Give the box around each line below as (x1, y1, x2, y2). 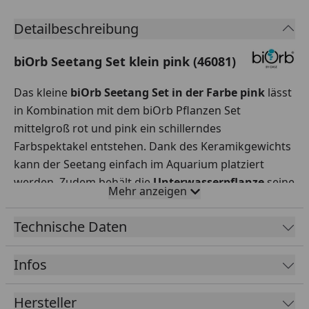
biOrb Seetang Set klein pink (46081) (14, 52, 236, 70)
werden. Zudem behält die (14, 174, 153, 190)
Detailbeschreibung (14, 19, 139, 38)
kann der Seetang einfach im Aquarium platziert (14, 156, 264, 172)
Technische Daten (14, 217, 127, 236)
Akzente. (14, 210, 59, 226)
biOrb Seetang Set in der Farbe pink (70, 84, 265, 100)
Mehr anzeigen (108, 183, 187, 199)
